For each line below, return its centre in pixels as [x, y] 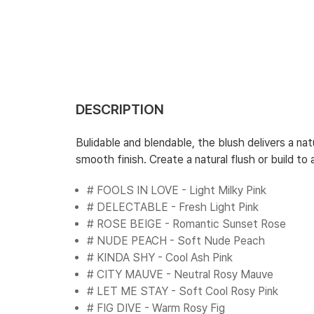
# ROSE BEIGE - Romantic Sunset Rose [186, 224]
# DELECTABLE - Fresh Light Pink [172, 207]
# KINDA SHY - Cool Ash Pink [159, 258]
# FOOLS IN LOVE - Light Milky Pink [176, 190]
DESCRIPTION [120, 109]
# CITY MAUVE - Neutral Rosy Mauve [180, 274]
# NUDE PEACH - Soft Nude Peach [176, 241]
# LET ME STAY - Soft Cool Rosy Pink [182, 291]
